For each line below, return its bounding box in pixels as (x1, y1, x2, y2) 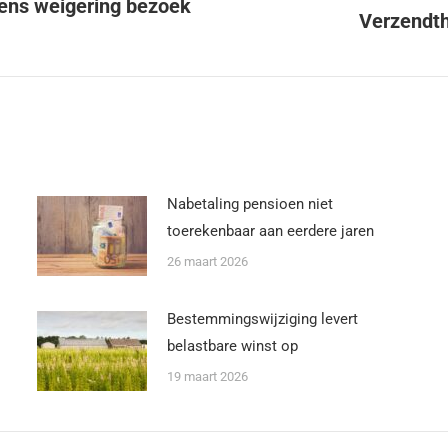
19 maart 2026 (166, 369, 248, 384)
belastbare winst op (166, 337, 298, 355)
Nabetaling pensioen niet (166, 195, 333, 213)
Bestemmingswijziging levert (166, 310, 358, 328)
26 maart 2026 (166, 254, 248, 269)
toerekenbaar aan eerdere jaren (166, 222, 374, 240)
